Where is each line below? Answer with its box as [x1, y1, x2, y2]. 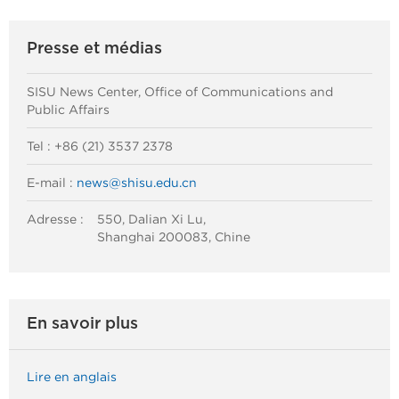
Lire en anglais [27, 370, 117, 385]
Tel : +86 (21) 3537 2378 [27, 139, 173, 154]
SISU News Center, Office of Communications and [27, 85, 333, 100]
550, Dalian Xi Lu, [97, 212, 206, 227]
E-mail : [27, 175, 77, 191]
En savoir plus [27, 316, 138, 332]
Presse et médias [27, 41, 162, 57]
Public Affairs [27, 102, 110, 118]
